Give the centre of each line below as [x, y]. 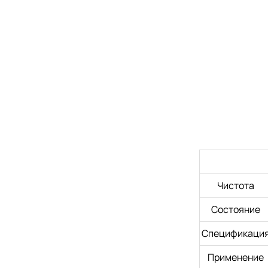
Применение [236, 258]
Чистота [236, 186]
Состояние [236, 210]
